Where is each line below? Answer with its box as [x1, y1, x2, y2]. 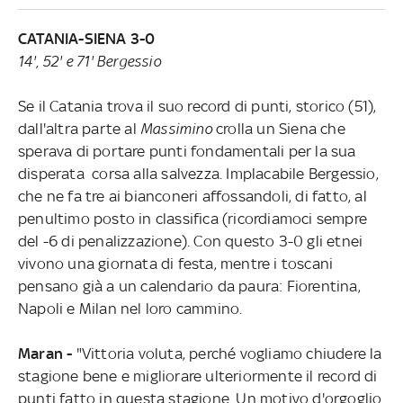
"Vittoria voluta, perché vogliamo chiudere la [76, 344, 382, 363]
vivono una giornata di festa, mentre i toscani [17, 254, 334, 273]
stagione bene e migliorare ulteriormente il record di [17, 366, 378, 385]
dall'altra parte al [17, 119, 140, 138]
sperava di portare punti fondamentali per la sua [17, 141, 356, 160]
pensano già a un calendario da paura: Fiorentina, [17, 276, 361, 295]
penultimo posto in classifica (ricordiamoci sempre [17, 209, 367, 228]
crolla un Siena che [211, 119, 345, 138]
